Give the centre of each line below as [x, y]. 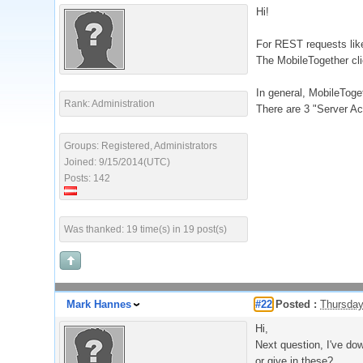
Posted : [295, 304]
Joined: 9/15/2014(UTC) [117, 162]
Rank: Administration [109, 104]
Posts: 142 [87, 178]
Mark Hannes [99, 304]
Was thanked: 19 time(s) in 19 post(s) [145, 229]
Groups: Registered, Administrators [141, 146]
